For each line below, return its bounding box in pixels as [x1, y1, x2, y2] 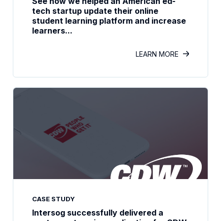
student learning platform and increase [32, 16, 186, 26]
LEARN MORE [136, 50, 179, 58]
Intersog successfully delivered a [32, 208, 163, 218]
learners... [32, 26, 73, 36]
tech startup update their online [32, 6, 158, 16]
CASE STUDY [32, 195, 75, 203]
